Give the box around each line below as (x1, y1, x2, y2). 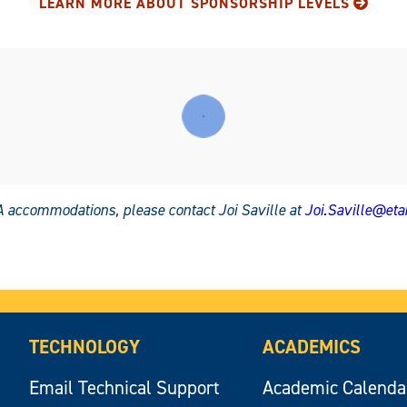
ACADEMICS (263, 334, 362, 361)
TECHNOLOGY (29, 334, 141, 361)
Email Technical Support (29, 375, 221, 402)
